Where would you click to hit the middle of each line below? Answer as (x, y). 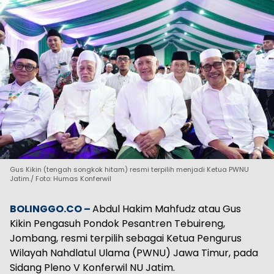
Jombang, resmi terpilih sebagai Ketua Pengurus (126, 239)
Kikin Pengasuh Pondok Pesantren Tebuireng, (117, 224)
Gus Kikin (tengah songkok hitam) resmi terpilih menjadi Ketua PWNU (129, 170)
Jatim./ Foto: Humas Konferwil (61, 179)
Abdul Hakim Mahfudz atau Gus (167, 209)
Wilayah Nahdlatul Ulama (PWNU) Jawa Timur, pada (134, 253)
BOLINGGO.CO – (51, 209)
